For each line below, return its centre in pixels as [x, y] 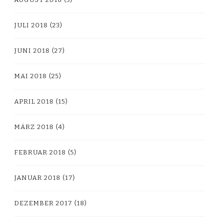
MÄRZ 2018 [34, 127]
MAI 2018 [31, 76]
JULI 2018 [31, 25]
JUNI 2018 [32, 51]
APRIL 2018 [34, 101]
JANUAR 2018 [37, 178]
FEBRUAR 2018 [40, 152]
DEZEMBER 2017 [43, 203]
